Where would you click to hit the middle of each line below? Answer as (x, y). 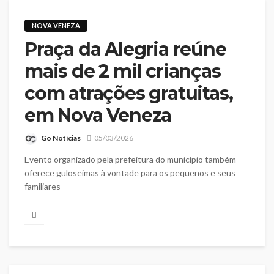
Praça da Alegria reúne (125, 50)
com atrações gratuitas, (129, 94)
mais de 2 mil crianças (123, 72)
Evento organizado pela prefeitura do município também (130, 159)
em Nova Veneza (98, 116)
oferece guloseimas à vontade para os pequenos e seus (130, 172)
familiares (43, 186)
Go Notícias (61, 138)
